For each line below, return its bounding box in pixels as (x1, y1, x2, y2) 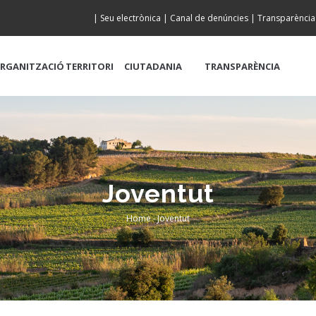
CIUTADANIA (124, 60, 183, 73)
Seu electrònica (100, 12, 161, 24)
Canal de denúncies (170, 12, 248, 24)
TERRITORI (65, 60, 114, 73)
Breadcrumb (126, 221, 253, 245)
